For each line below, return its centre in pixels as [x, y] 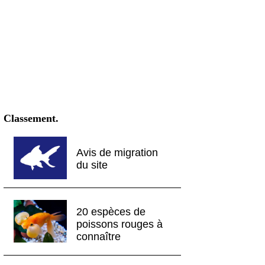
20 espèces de [111, 212]
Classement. [31, 119]
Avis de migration [117, 153]
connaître [99, 237]
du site [92, 165]
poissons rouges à [120, 224]
